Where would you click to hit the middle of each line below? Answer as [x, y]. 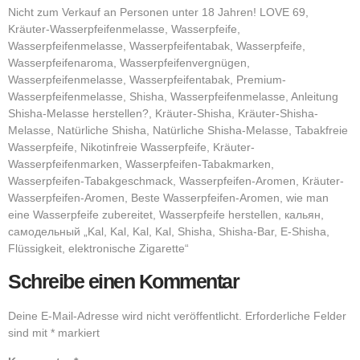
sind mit [29, 332]
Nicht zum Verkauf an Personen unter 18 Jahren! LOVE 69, [158, 12]
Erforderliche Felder [296, 315]
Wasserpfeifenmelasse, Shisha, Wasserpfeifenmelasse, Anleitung [173, 97]
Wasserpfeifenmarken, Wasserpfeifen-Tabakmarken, [141, 164]
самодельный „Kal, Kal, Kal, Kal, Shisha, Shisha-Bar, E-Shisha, [169, 232]
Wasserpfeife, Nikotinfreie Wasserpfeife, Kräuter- [131, 147]
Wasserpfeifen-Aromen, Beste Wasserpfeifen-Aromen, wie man [168, 198]
